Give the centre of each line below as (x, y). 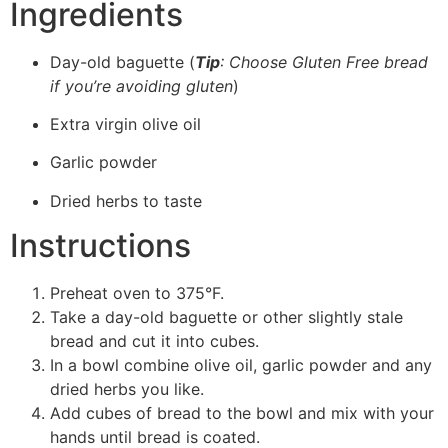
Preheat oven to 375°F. (137, 293)
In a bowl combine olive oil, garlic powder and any (241, 365)
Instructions (100, 246)
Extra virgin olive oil (125, 124)
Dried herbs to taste (126, 200)
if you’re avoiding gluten (141, 85)
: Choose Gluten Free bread (324, 61)
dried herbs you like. (127, 389)
